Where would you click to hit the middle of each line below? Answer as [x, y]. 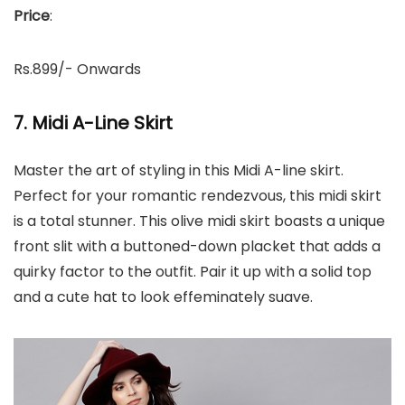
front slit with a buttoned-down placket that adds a [197, 246]
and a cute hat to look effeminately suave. [163, 297]
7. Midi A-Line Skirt [93, 123]
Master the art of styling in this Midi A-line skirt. [179, 170]
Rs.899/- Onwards [77, 69]
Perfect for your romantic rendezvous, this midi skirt [198, 196]
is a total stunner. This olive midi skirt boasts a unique [199, 221]
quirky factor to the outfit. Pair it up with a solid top [193, 272]
